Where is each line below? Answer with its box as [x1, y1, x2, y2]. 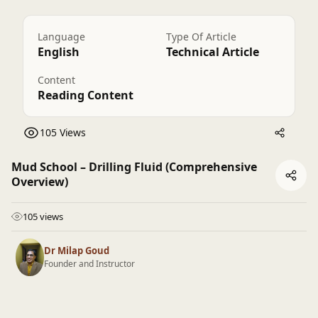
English [38, 43, 79, 60]
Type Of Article [166, 29, 236, 43]
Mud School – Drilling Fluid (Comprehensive [11, 158, 257, 175]
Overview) [11, 173, 68, 190]
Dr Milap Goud [44, 243, 109, 257]
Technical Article [166, 43, 259, 60]
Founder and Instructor [44, 257, 135, 270]
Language [38, 29, 85, 43]
